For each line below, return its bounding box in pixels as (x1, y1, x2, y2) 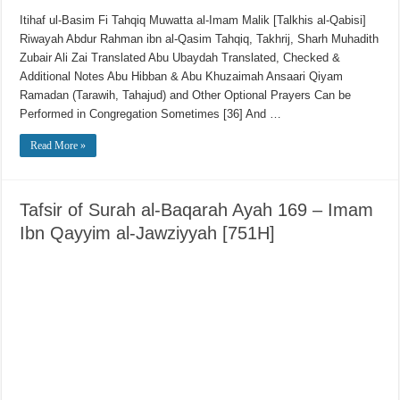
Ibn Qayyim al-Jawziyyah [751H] (20, 223, 276, 244)
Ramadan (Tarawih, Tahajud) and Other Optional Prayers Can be (20, 88, 352, 103)
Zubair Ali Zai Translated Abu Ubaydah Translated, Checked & (20, 51, 341, 65)
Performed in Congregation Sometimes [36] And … (20, 107, 282, 121)
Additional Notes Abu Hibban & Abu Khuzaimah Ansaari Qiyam (20, 70, 344, 84)
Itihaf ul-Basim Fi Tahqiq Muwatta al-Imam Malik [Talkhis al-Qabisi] (20, 13, 367, 28)
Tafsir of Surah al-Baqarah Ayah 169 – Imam (20, 200, 374, 221)
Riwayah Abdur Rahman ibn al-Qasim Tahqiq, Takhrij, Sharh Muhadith (20, 32, 379, 46)
